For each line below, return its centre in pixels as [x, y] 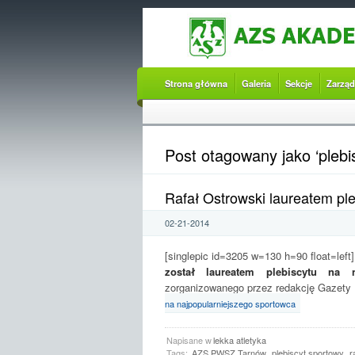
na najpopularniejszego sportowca [230, 303]
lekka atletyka [239, 340]
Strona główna [196, 83]
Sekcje [298, 83]
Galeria [256, 83]
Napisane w [189, 340]
